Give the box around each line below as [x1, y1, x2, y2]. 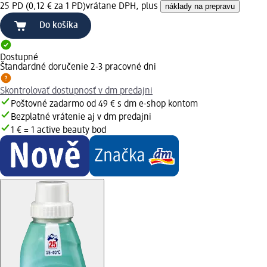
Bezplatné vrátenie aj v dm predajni [11, 112, 151, 122]
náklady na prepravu [165, 1, 235, 11]
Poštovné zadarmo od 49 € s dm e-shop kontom [11, 99, 198, 109]
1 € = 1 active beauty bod [11, 125, 106, 135]
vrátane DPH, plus [86, 1, 160, 11]
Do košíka [39, 20, 78, 30]
